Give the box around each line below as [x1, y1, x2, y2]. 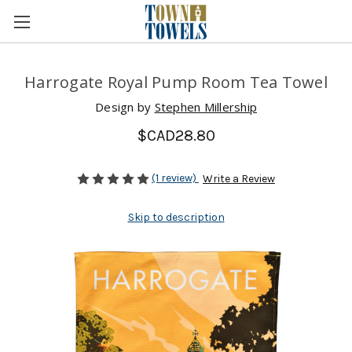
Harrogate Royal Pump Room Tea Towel [24, 71, 328, 93]
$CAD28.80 [137, 126, 215, 145]
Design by [95, 98, 155, 115]
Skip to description [127, 211, 225, 225]
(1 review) [152, 170, 199, 185]
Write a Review [202, 172, 275, 186]
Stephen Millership [154, 98, 257, 115]
